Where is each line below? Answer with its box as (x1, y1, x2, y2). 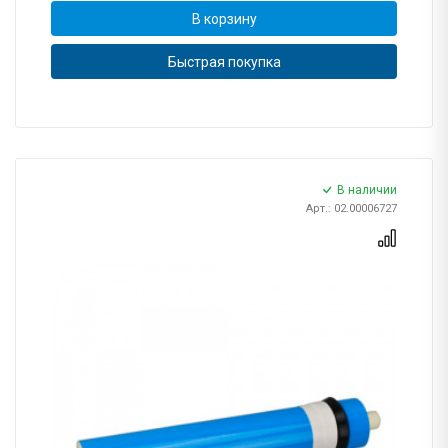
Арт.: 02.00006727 (306, 202, 397, 216)
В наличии (337, 183, 397, 198)
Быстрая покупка (167, 53, 281, 70)
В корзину (191, 10, 257, 27)
